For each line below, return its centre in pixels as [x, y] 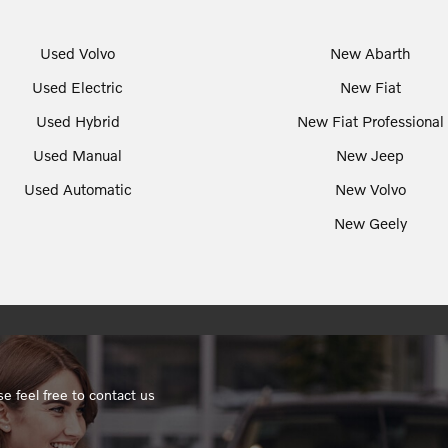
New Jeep [370, 154]
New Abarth [370, 52]
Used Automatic [77, 188]
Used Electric [78, 86]
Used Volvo [78, 52]
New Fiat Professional [370, 120]
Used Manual [78, 154]
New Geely [370, 222]
